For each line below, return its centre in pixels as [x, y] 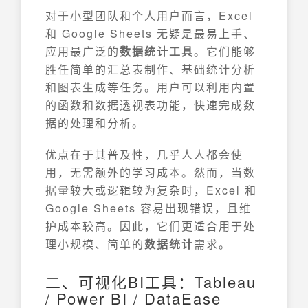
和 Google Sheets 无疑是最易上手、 [151, 33]
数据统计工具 [157, 51]
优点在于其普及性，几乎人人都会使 [144, 154]
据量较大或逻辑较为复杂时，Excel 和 [151, 190]
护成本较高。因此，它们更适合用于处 [151, 226]
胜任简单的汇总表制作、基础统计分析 [151, 69]
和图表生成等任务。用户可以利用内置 [151, 87]
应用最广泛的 [82, 51]
